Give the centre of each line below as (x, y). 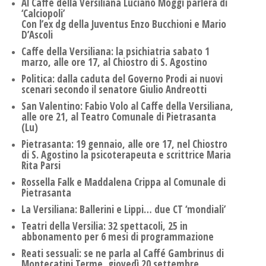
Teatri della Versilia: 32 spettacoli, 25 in (104, 226)
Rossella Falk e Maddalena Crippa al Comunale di (123, 182)
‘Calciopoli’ (43, 14)
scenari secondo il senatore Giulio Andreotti (114, 90)
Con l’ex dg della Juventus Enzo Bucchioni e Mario (124, 24)
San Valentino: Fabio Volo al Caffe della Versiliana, (127, 106)
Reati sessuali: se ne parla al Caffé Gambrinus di (123, 254)
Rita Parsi (41, 166)
